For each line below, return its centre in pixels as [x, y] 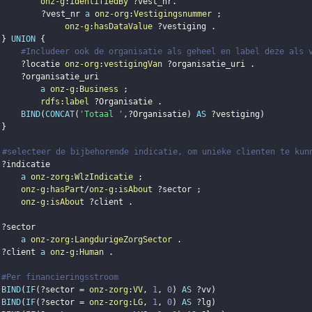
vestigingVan [133, 64]
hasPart [67, 190]
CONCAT [60, 115]
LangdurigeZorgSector [123, 240]
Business [99, 89]
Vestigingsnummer [172, 14]
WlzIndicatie [103, 177]
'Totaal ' [101, 115]
